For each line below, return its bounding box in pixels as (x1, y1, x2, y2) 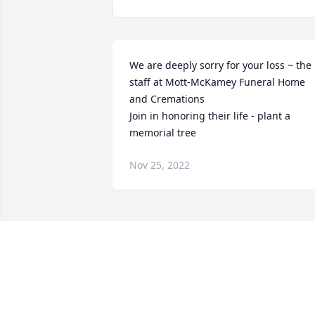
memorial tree (129, 126, 196, 140)
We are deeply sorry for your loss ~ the (129, 58, 311, 72)
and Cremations (129, 92, 205, 106)
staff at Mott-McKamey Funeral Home (129, 75, 305, 89)
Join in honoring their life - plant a (129, 109, 290, 123)
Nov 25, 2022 (129, 158, 190, 172)
